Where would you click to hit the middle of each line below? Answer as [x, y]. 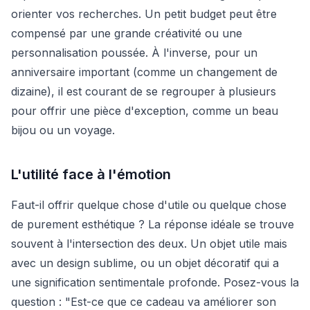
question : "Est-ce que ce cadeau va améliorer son [144, 301]
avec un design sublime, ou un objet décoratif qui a [145, 263]
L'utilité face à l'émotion [91, 174]
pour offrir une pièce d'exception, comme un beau [145, 110]
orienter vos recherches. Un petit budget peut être [144, 13]
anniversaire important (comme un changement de [144, 72]
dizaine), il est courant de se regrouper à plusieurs [144, 91]
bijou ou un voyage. [63, 130]
